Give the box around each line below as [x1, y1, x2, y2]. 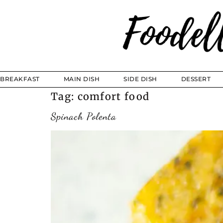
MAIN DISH [63, 75, 100, 83]
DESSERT [181, 75, 211, 83]
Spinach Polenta [51, 110, 116, 122]
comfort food [77, 90, 150, 103]
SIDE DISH [123, 75, 157, 83]
